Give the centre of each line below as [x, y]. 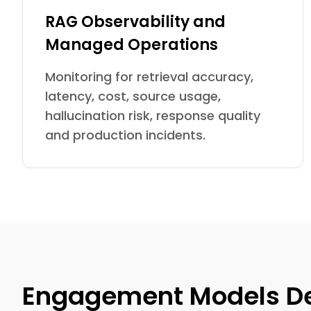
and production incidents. [125, 135]
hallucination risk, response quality [153, 116]
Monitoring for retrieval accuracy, [149, 77]
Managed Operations [132, 45]
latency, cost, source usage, [133, 96]
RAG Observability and [135, 22]
